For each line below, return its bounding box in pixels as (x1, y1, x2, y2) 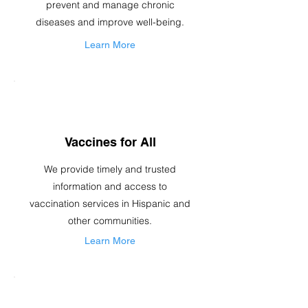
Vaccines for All (64, 135, 156, 149)
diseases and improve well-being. (36, 16, 184, 28)
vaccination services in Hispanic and (30, 197, 190, 210)
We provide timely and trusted (44, 163, 176, 175)
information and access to (53, 180, 167, 192)
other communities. (68, 214, 152, 227)
